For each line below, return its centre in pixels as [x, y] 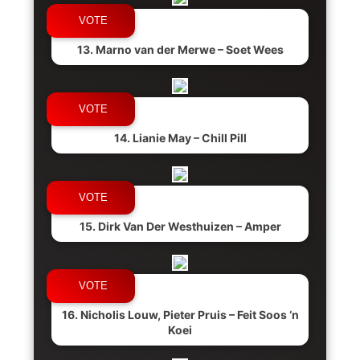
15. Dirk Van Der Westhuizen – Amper [180, 226]
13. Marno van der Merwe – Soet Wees [180, 49]
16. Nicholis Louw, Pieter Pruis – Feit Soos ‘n [180, 315]
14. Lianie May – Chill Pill [180, 138]
